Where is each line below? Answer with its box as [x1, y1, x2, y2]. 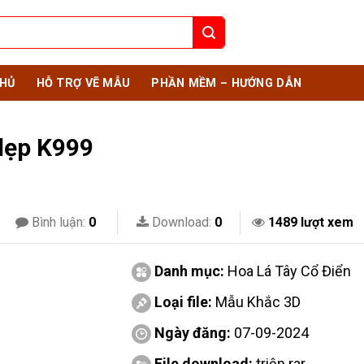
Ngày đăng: [150, 324, 234, 341]
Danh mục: [154, 262, 227, 279]
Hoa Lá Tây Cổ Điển [227, 262, 351, 279]
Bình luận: [28, 214, 89, 230]
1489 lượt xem [267, 214, 353, 230]
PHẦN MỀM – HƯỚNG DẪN [151, 76, 302, 90]
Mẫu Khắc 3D [214, 293, 301, 310]
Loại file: [154, 293, 215, 310]
